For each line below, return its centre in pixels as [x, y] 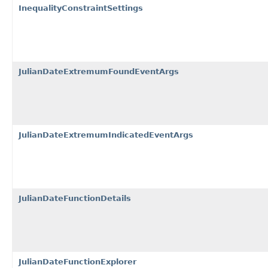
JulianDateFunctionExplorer [77, 261]
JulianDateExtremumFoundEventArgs [99, 71]
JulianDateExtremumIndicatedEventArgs [106, 135]
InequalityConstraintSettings [81, 8]
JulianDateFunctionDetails [75, 198]
